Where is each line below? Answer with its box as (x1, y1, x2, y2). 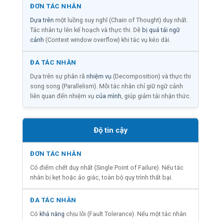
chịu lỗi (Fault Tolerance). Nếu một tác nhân (65, 210, 186, 218)
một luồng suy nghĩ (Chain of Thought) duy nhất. (54, 16, 188, 24)
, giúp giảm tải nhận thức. (121, 92, 191, 100)
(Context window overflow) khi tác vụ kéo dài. (44, 36, 171, 43)
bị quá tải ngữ (142, 26, 180, 34)
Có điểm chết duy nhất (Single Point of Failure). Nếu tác (30, 163, 184, 171)
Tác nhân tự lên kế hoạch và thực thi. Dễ (30, 26, 142, 34)
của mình (96, 92, 121, 100)
